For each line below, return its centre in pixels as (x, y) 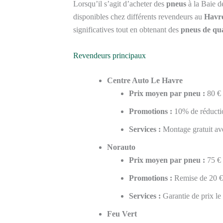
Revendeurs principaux (110, 55)
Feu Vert (122, 214)
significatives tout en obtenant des (127, 29)
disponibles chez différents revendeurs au (139, 16)
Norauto (121, 147)
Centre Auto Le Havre (145, 80)
